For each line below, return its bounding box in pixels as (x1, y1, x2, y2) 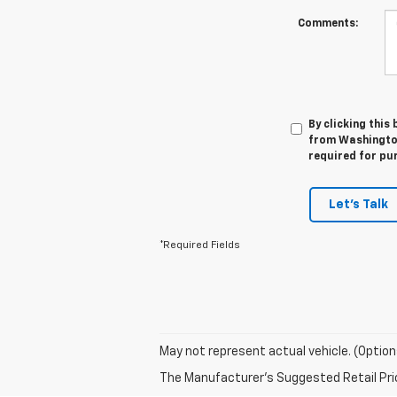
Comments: (297, 18, 358, 29)
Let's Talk (329, 198, 388, 211)
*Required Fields (160, 239, 240, 251)
